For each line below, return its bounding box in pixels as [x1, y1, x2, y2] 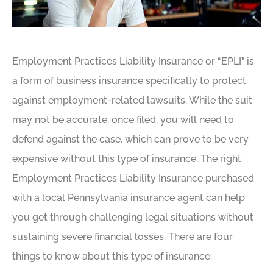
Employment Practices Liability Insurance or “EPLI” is [12, 55, 254, 68]
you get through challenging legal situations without [12, 211, 253, 224]
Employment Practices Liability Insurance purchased [12, 172, 254, 185]
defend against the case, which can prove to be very [12, 133, 249, 146]
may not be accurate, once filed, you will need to [12, 114, 234, 126]
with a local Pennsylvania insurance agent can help [12, 192, 245, 204]
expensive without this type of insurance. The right [12, 153, 241, 165]
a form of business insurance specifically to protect [12, 75, 246, 87]
